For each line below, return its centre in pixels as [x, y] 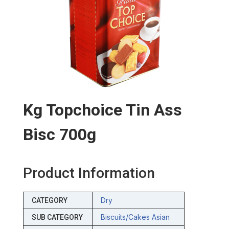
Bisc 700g [59, 135]
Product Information [89, 173]
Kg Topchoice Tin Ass [102, 110]
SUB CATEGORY [57, 217]
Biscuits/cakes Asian [135, 217]
